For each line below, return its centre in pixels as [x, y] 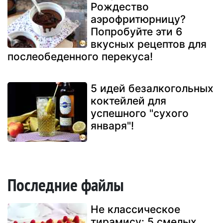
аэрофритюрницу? [138, 19]
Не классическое [135, 210]
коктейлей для [128, 101]
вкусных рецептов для [149, 44]
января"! [112, 126]
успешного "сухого [140, 113]
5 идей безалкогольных [152, 89]
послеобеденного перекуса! [80, 57]
